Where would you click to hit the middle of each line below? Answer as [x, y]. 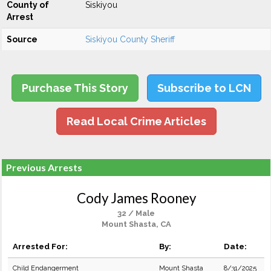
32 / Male [136, 213]
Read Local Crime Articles [136, 121]
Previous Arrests [44, 167]
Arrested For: [40, 246]
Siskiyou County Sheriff [130, 39]
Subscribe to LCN [204, 88]
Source [22, 39]
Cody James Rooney [136, 198]
